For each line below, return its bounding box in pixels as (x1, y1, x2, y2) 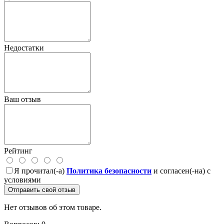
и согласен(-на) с (151, 166, 210, 175)
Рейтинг (4, 146, 32, 155)
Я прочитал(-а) (14, 166, 66, 175)
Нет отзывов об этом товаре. (4, 203, 101, 212)
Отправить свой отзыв (8, 186, 75, 194)
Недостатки (4, 43, 44, 52)
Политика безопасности (66, 166, 151, 175)
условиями (4, 175, 41, 184)
